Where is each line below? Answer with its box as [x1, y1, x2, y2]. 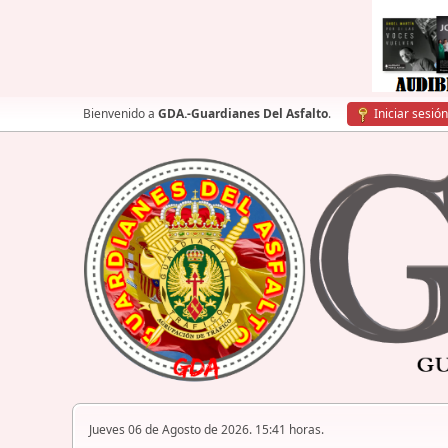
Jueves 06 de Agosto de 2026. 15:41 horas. [89, 421, 324, 439]
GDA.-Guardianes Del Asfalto [158, 105, 328, 122]
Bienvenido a [83, 105, 158, 122]
